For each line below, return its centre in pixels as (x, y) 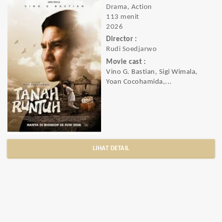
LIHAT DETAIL (111, 148)
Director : (121, 40)
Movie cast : (126, 62)
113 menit (123, 17)
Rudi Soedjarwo (131, 50)
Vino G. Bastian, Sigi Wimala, (152, 72)
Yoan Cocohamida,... (139, 82)
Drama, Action (129, 7)
